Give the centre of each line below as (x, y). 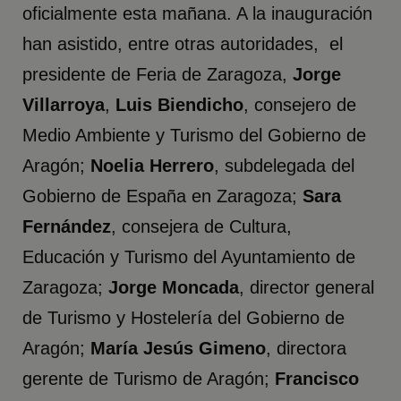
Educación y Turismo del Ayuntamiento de (189, 257)
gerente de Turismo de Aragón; (149, 379)
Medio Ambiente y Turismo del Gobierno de (195, 136)
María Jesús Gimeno (179, 349)
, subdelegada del (285, 166)
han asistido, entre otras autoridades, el (183, 44)
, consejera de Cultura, (202, 227)
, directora (307, 349)
